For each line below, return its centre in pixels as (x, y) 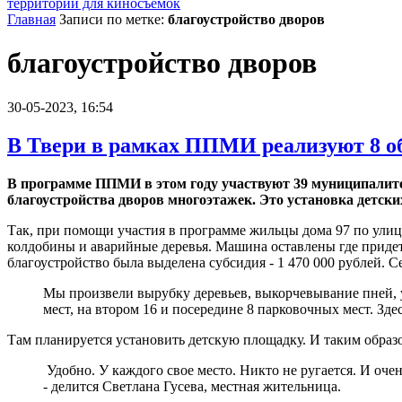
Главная (31, 19)
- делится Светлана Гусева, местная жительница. (192, 386)
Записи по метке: (114, 19)
